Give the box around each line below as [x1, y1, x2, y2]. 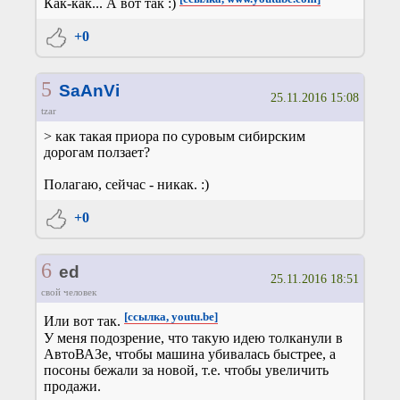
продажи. [44, 378, 101, 394]
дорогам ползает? [44, 145, 150, 161]
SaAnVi [58, 81, 120, 101]
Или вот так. [44, 313, 124, 329]
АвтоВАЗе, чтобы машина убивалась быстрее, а [44, 346, 336, 362]
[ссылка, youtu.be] [124, 310, 218, 324]
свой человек [40, 287, 96, 298]
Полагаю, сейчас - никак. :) [44, 177, 209, 193]
